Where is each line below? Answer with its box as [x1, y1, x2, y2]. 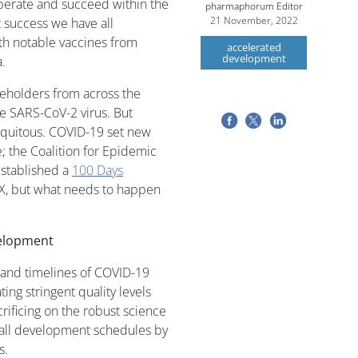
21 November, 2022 [209, 14, 298, 28]
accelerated [226, 40, 281, 55]
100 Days [72, 161, 123, 180]
